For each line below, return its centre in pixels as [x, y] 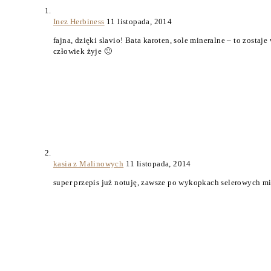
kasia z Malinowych [89, 164]
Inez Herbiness [79, 22]
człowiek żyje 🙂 [83, 51]
